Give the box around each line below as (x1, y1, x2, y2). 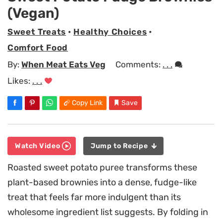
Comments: (115, 59, 163, 69)
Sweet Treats (7, 27, 66, 37)
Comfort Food (7, 43, 68, 53)
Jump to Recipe (91, 141, 150, 150)
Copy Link (72, 99, 103, 108)
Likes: (7, 76, 32, 86)
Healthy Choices (73, 27, 147, 37)
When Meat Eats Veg (21, 59, 106, 69)
